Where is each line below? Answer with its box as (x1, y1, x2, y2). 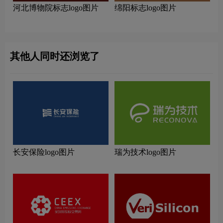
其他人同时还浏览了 (10, 51, 100, 62)
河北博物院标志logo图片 (13, 3, 99, 12)
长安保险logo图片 (13, 148, 75, 157)
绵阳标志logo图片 (114, 3, 176, 12)
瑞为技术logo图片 (114, 148, 176, 157)
